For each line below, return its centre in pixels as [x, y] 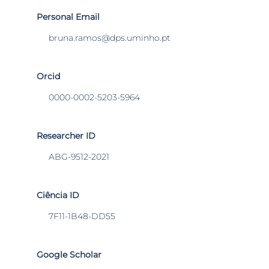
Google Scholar [69, 255]
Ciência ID [58, 195]
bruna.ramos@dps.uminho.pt [110, 38]
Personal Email [68, 17]
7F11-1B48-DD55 [82, 216]
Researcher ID [66, 136]
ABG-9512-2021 [79, 157]
